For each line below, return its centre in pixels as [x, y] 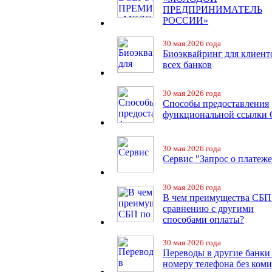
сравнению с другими [208, 209]
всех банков [187, 65]
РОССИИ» [185, 20]
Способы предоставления [216, 104]
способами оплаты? [203, 219]
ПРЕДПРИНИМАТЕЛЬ [212, 9]
